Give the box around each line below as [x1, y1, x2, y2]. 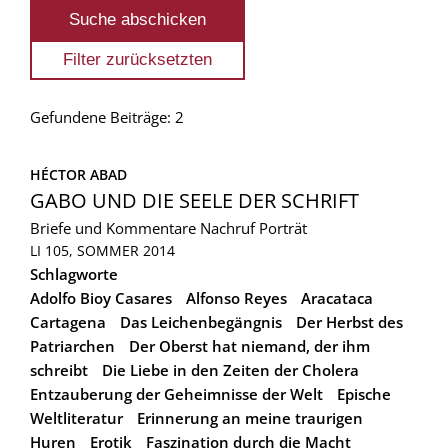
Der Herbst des [296, 311, 403, 332]
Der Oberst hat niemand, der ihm [129, 335, 370, 356]
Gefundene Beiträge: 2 [30, 106, 184, 127]
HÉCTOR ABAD [30, 164, 127, 184]
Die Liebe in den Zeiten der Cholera [102, 359, 359, 380]
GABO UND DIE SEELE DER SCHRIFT [30, 186, 359, 214]
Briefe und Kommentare [30, 217, 196, 238]
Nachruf [200, 217, 255, 238]
